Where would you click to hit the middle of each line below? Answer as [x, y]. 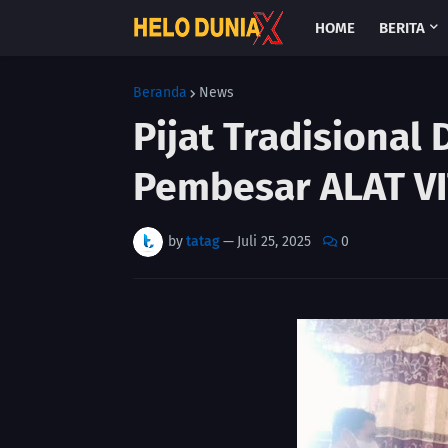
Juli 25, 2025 [274, 241]
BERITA [402, 28]
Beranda [160, 92]
